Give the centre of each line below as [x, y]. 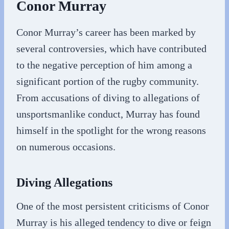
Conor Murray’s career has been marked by [106, 32]
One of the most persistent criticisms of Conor [113, 206]
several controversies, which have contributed [111, 48]
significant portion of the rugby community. [108, 81]
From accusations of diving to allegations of [108, 97]
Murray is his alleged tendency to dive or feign [114, 222]
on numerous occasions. [66, 146]
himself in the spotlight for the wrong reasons [111, 130]
